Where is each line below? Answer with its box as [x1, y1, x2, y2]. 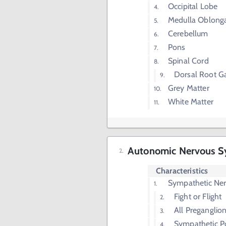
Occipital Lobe [168, 2, 218, 12]
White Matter [168, 97, 213, 107]
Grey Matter [168, 83, 209, 93]
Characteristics [156, 166, 208, 176]
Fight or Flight [174, 192, 222, 202]
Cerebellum [168, 29, 208, 39]
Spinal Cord [168, 56, 209, 66]
